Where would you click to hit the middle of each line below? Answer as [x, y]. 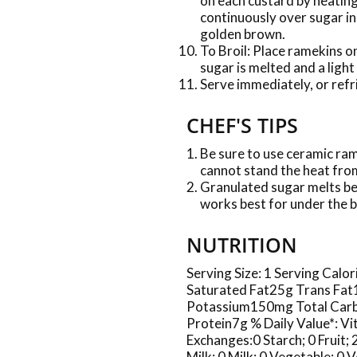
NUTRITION [242, 245]
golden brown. [243, 34]
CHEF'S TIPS [242, 125]
